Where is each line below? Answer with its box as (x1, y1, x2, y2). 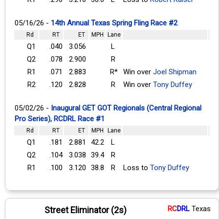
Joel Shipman (153, 67, 197, 76)
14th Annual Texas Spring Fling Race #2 (51, 18, 177, 27)
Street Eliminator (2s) (44, 204, 127, 215)
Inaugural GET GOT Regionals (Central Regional (51, 103, 201, 112)
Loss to (123, 163, 150, 172)
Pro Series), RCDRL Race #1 (15, 114, 105, 123)
